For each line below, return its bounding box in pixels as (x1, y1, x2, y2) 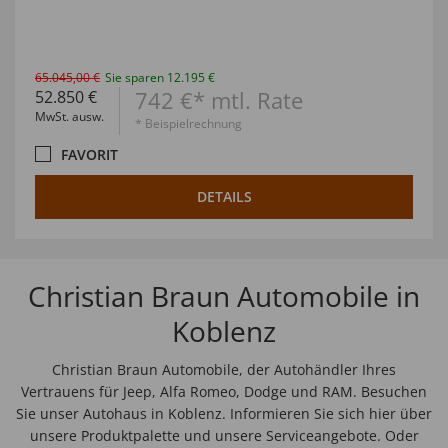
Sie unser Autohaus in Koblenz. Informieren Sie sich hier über (16, 404, 432, 424)
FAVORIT (61, 145, 118, 165)
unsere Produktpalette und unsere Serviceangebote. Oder (29, 426, 419, 446)
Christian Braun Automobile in (28, 277, 420, 316)
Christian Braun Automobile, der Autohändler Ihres (52, 360, 396, 380)
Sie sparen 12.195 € (105, 69, 215, 87)
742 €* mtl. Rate (135, 85, 303, 116)
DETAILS (196, 187, 252, 207)
